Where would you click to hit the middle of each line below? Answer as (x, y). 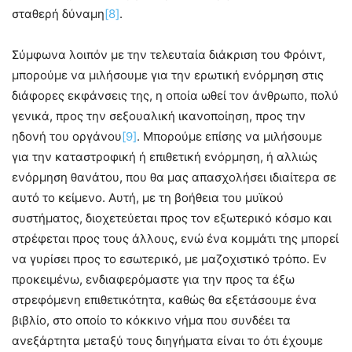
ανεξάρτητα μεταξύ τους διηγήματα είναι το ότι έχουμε (167, 341)
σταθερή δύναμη (58, 14)
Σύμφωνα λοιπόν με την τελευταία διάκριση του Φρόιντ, (169, 55)
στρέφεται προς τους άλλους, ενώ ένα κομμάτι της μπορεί (175, 239)
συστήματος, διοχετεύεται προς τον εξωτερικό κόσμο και (172, 218)
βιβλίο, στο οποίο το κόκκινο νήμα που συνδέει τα (151, 321)
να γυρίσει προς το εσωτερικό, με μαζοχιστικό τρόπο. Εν (169, 259)
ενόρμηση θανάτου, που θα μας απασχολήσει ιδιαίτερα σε (174, 178)
